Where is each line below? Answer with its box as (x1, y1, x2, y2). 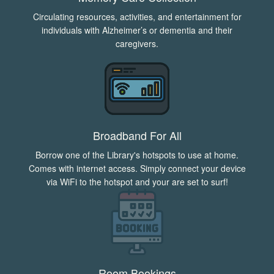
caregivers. (116, 37, 158, 50)
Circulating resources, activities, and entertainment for (32, 10, 242, 23)
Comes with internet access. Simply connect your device (28, 161, 246, 174)
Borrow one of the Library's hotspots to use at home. (35, 148, 239, 161)
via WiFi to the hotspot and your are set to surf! (46, 175, 228, 188)
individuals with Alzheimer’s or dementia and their (42, 24, 232, 37)
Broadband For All (92, 127, 182, 143)
